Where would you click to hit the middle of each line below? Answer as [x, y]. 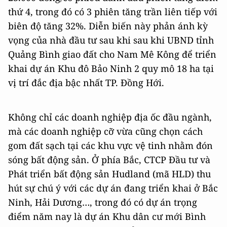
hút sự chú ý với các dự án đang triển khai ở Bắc [113, 188]
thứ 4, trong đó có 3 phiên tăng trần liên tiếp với [113, 11]
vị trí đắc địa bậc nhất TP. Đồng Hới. [86, 82]
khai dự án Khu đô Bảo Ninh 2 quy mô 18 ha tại [111, 68]
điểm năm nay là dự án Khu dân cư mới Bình [107, 216]
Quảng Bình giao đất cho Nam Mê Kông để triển [112, 54]
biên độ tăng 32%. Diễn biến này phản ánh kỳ [108, 26]
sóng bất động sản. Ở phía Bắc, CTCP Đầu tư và [109, 159]
